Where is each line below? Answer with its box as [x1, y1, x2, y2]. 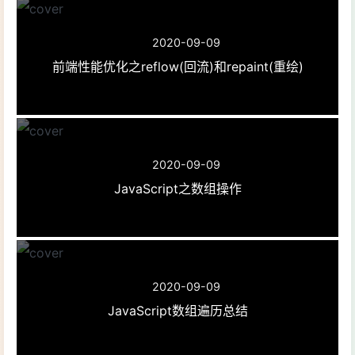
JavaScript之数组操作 [113, 180, 242, 197]
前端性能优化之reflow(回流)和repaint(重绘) [52, 58, 303, 74]
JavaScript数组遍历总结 [107, 302, 248, 319]
